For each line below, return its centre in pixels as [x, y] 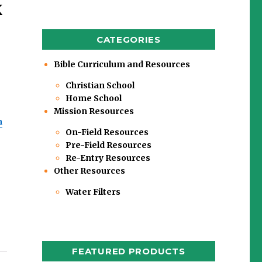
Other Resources [89, 170]
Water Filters [93, 192]
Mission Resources [94, 111]
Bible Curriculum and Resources [122, 64]
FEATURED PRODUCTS [129, 251]
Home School [93, 98]
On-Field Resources [107, 132]
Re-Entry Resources [108, 158]
